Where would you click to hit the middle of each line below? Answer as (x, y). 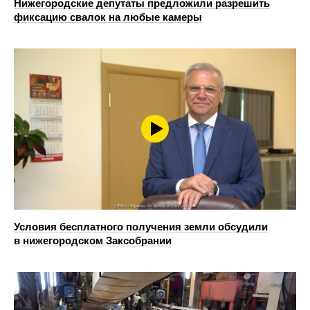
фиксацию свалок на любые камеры (108, 17)
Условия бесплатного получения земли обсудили (141, 226)
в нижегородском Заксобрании (93, 240)
